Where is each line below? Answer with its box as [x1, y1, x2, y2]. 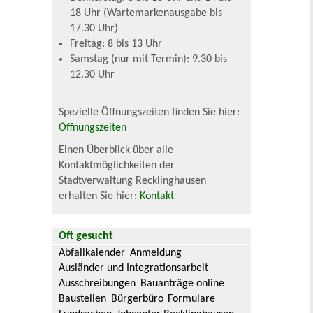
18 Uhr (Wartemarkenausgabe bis [70, 8, 223, 20]
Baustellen [59, 293, 107, 305]
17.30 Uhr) [70, 23, 119, 35]
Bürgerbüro [110, 293, 163, 305]
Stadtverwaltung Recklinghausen [59, 175, 207, 187]
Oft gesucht [59, 231, 114, 242]
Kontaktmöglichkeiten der [59, 160, 175, 172]
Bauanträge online [140, 278, 224, 290]
